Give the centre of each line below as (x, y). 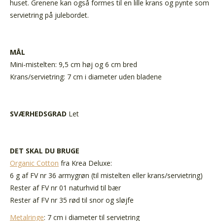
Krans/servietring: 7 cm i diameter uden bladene (86, 76)
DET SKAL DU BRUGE (45, 150)
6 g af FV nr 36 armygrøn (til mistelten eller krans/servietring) (106, 175)
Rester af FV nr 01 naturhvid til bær (65, 187)
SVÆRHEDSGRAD (38, 113)
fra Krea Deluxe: (85, 163)
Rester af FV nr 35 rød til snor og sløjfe (72, 200)
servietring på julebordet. (49, 15)
